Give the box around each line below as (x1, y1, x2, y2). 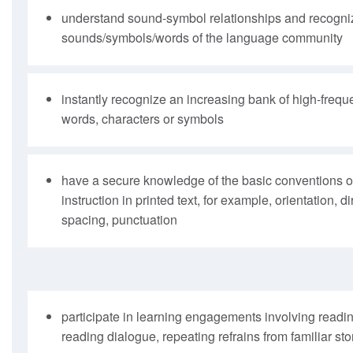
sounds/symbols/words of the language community (61, 28, 343, 46)
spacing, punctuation (61, 210, 177, 229)
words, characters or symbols (61, 109, 224, 128)
